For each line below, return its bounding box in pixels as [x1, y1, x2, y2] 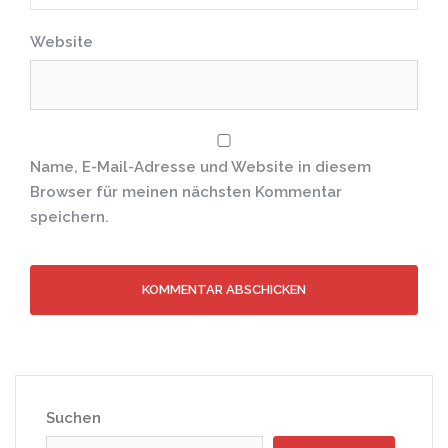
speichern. [30, 208, 109, 226]
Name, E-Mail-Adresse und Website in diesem [30, 158, 371, 176]
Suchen [46, 409, 101, 427]
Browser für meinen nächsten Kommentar [30, 183, 342, 201]
